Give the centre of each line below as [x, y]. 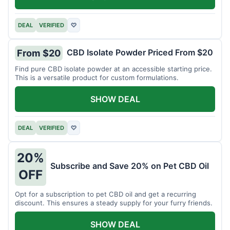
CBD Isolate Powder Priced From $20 [140, 52]
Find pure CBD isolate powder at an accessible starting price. [113, 69]
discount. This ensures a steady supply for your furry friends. [114, 203]
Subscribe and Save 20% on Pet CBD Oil [130, 166]
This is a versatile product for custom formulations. [97, 78]
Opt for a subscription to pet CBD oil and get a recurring [106, 194]
